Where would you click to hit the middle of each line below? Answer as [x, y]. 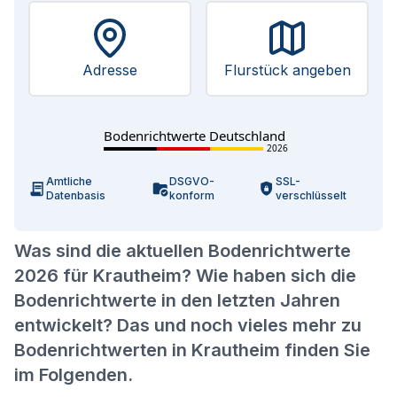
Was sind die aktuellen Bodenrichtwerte [183, 251]
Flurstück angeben [287, 70]
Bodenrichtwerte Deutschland [195, 136]
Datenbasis [76, 195]
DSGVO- [192, 181]
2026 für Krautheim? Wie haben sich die [185, 276]
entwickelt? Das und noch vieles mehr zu [188, 325]
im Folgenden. [74, 375]
